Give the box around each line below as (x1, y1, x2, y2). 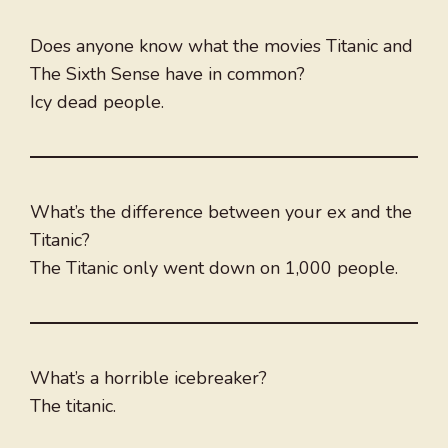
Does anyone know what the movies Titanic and (30, 34, 413, 59)
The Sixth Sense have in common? (30, 62, 305, 87)
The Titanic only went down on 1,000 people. (30, 256, 398, 281)
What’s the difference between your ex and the (30, 200, 412, 225)
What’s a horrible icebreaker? (30, 366, 267, 391)
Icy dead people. (30, 90, 164, 115)
